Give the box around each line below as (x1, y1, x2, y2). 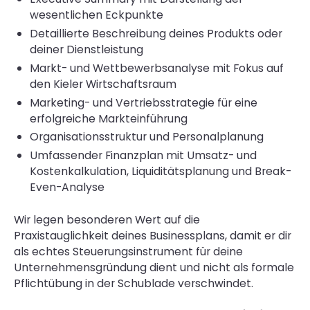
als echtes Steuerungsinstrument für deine (13, 244, 243, 259)
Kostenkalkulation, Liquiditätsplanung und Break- (30, 163, 292, 180)
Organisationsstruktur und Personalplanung (30, 129, 264, 145)
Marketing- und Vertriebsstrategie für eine (30, 94, 258, 111)
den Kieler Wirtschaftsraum (30, 75, 177, 92)
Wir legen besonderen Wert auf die (13, 212, 200, 228)
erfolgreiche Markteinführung (30, 110, 188, 127)
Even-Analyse (30, 179, 105, 196)
